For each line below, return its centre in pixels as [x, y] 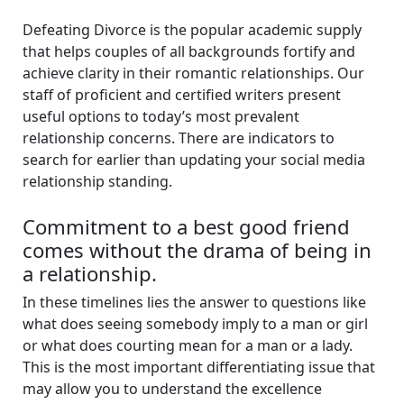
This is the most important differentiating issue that [198, 367]
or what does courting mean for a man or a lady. [187, 346]
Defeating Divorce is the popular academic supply [192, 29]
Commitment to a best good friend [186, 227]
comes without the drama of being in [197, 250]
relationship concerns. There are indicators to [178, 138]
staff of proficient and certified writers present [181, 94]
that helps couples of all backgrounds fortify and [188, 51]
